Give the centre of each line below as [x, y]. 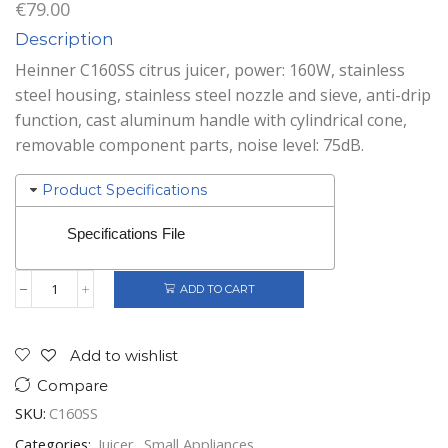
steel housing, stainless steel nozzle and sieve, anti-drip [223, 95]
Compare [72, 386]
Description [64, 38]
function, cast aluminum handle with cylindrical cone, [211, 120]
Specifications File [126, 234]
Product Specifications [124, 190]
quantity [78, 386]
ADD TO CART [217, 289]
